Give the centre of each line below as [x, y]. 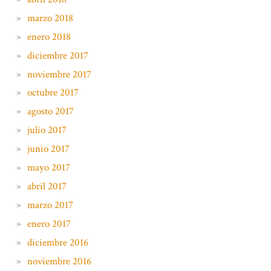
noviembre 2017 [59, 74]
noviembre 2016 [59, 261]
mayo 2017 [48, 168]
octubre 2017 [53, 93]
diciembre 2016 [57, 242]
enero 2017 [49, 224]
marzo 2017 [50, 205]
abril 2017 [47, 186]
